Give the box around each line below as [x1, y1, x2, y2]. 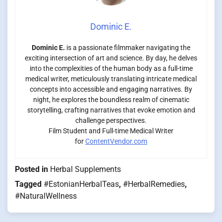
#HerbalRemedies [123, 179, 185, 189]
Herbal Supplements [50, 165, 121, 174]
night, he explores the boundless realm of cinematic [33, 96, 189, 104]
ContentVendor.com [85, 137, 147, 146]
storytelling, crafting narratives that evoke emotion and [27, 106, 195, 114]
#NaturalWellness [15, 191, 77, 201]
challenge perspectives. [75, 116, 147, 125]
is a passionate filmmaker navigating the [65, 44, 190, 52]
